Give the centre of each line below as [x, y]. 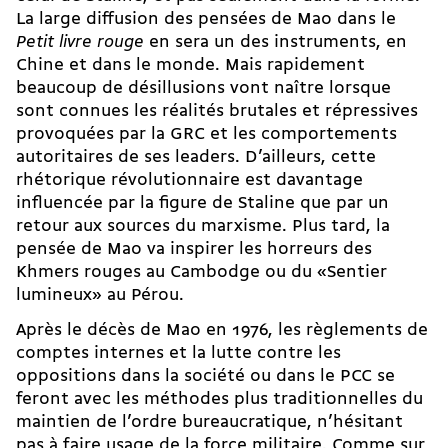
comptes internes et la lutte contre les [178, 354]
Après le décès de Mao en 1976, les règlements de [222, 331]
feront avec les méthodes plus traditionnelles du [219, 400]
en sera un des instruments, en [275, 43]
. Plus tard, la [336, 227]
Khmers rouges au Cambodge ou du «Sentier [201, 273]
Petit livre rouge [80, 43]
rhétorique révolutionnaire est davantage [189, 181]
